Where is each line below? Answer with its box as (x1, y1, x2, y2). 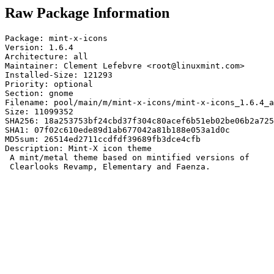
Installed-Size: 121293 (5, 70, 113, 80)
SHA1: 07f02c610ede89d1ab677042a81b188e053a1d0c (5, 125, 230, 135)
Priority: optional (5, 79, 93, 89)
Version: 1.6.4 (5, 42, 73, 52)
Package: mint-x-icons (5, 33, 108, 43)
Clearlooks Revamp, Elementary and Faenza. (5, 161, 210, 171)
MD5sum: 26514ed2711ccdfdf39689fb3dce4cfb (5, 134, 201, 144)
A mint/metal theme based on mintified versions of (5, 152, 250, 162)
